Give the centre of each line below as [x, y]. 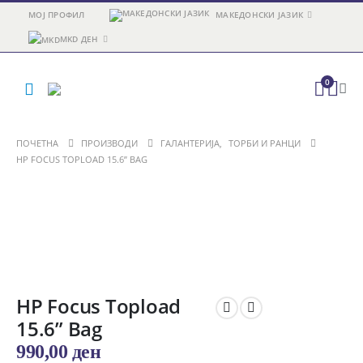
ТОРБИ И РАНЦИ [265, 143]
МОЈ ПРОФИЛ [57, 15]
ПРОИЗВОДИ [109, 143]
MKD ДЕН [79, 39]
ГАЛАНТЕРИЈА [190, 143]
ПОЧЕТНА [37, 143]
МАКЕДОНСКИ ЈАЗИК [260, 15]
